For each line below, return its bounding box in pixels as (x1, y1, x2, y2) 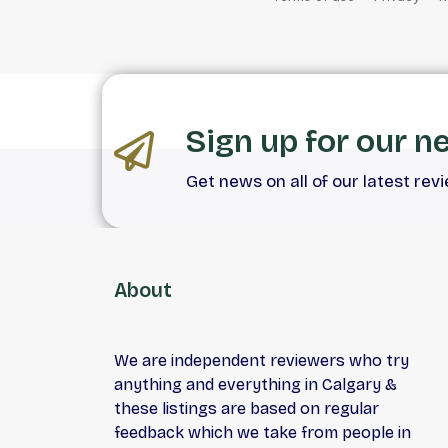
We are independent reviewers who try (114, 351, 409, 371)
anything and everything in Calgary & (114, 375, 397, 395)
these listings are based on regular (114, 399, 379, 419)
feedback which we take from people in (114, 423, 411, 443)
